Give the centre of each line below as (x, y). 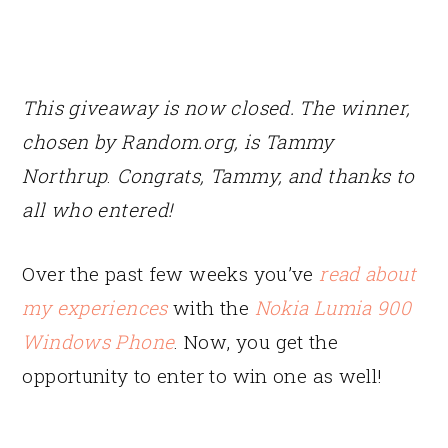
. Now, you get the (256, 342)
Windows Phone (98, 342)
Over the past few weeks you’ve (171, 274)
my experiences (95, 308)
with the (211, 308)
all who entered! (97, 210)
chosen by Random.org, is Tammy (178, 142)
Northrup (65, 176)
